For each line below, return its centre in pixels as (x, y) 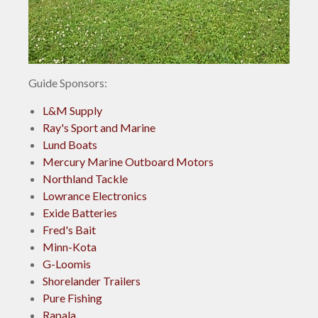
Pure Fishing (72, 297)
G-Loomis (67, 263)
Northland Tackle (85, 178)
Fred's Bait (69, 229)
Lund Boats (70, 144)
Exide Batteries (80, 212)
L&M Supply (72, 110)
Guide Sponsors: (69, 82)
